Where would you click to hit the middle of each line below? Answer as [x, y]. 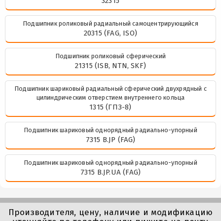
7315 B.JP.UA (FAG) [110, 172]
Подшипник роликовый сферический [110, 56]
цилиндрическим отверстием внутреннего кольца [110, 97]
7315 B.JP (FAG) [110, 139]
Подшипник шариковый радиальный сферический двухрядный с [110, 88]
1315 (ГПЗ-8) [110, 107]
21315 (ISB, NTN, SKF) [110, 65]
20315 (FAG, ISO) [110, 33]
